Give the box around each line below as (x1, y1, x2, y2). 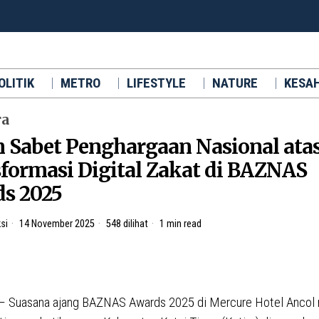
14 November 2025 (17, 217, 95, 230)
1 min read (157, 217, 202, 230)
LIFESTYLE (127, 74, 186, 91)
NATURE (212, 74, 258, 91)
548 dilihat (104, 217, 148, 230)
